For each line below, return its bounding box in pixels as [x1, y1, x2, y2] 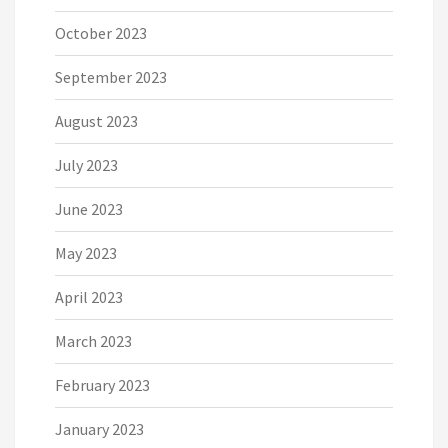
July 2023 [55, 154, 118, 175]
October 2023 [55, 22, 147, 43]
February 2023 [55, 374, 150, 395]
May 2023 [55, 242, 117, 263]
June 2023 [55, 198, 123, 219]
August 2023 [55, 110, 138, 131]
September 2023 [55, 66, 167, 87]
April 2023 [55, 286, 123, 307]
